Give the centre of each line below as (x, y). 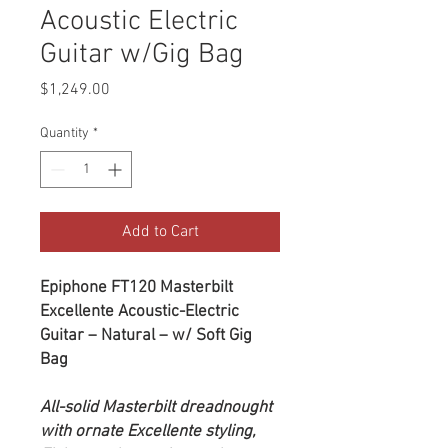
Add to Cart (160, 231)
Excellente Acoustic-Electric (139, 311)
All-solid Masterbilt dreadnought (156, 407)
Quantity (64, 133)
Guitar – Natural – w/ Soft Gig (146, 335)
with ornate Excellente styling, (148, 431)
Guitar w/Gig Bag (142, 54)
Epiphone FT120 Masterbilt (136, 287)
